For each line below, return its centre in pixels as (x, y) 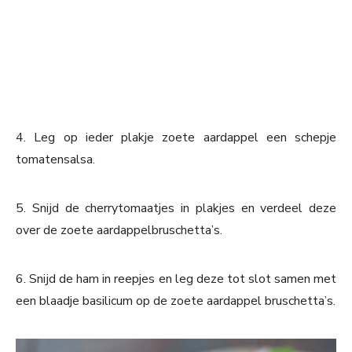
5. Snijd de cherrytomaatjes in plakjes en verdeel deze (176, 209)
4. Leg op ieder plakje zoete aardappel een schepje (176, 138)
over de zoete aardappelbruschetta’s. (119, 231)
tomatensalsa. (55, 160)
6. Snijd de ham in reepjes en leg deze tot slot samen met (176, 279)
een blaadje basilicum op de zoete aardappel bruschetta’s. (176, 301)
